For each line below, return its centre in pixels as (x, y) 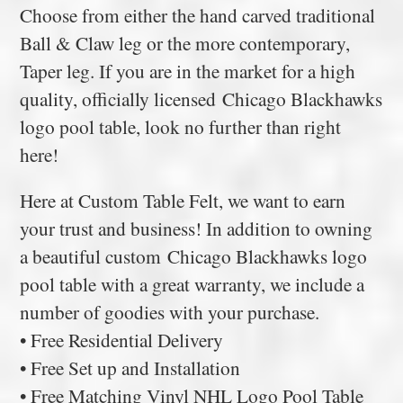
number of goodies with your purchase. (170, 312)
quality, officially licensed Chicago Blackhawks (201, 99)
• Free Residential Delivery (122, 340)
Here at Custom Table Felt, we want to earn (183, 201)
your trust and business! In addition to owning (197, 228)
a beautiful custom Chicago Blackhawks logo (194, 256)
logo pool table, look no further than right (181, 127)
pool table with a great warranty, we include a (193, 284)
